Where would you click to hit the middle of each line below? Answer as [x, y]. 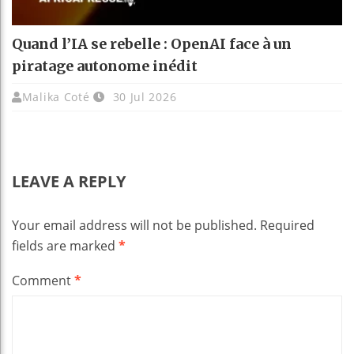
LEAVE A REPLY [69, 181]
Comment [43, 280]
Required [287, 225]
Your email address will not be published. [134, 225]
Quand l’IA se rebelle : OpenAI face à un [152, 43]
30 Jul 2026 [143, 96]
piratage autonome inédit [105, 66]
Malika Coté [56, 96]
